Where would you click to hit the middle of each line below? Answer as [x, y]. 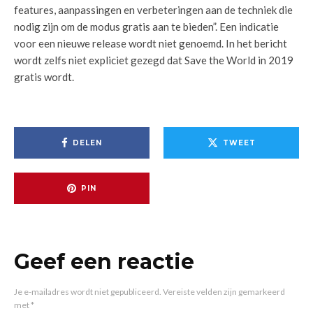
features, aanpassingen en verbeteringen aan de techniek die [153, 10]
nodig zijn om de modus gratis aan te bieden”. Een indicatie [146, 27]
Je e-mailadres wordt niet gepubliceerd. [88, 292]
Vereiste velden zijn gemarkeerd [224, 292]
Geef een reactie [104, 262]
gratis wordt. [44, 77]
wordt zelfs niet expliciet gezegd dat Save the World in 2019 [154, 60]
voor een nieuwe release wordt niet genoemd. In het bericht [151, 43]
